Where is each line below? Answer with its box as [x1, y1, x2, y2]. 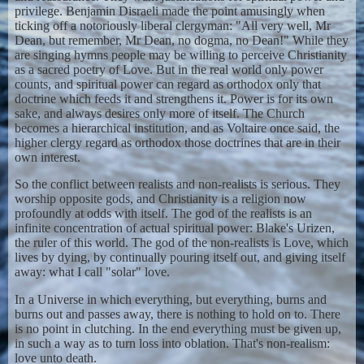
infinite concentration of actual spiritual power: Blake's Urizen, [14, 221, 335, 236]
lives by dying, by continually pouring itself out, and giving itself [14, 250, 345, 265]
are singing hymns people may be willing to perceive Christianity [14, 47, 347, 62]
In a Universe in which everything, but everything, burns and [14, 292, 327, 307]
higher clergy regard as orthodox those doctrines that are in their [14, 135, 340, 149]
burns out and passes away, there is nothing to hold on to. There [14, 307, 340, 322]
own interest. [14, 149, 80, 164]
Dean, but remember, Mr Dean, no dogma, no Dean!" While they [14, 32, 349, 47]
